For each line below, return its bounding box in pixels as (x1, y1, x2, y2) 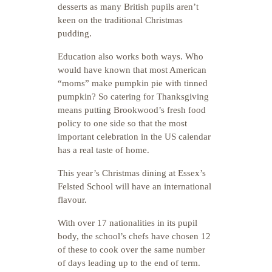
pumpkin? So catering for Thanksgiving (58, 92, 209, 101)
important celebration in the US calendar (58, 132, 211, 141)
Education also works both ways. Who (58, 52, 203, 61)
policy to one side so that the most (58, 118, 187, 128)
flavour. (58, 195, 87, 205)
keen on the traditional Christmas (58, 15, 183, 25)
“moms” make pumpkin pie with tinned (58, 78, 208, 88)
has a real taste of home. (58, 145, 149, 155)
